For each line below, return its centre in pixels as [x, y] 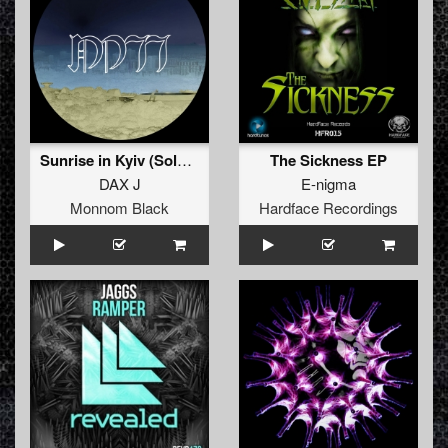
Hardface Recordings [328, 208]
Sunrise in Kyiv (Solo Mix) [184, 160]
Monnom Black [119, 208]
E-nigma [328, 184]
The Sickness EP [328, 160]
